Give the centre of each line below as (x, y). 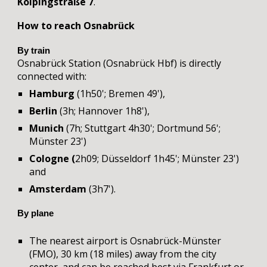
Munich (47, 128)
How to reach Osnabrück (76, 26)
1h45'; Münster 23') (196, 159)
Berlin (44, 111)
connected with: (52, 76)
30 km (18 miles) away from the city (139, 254)
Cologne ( (52, 159)
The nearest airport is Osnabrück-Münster (125, 241)
